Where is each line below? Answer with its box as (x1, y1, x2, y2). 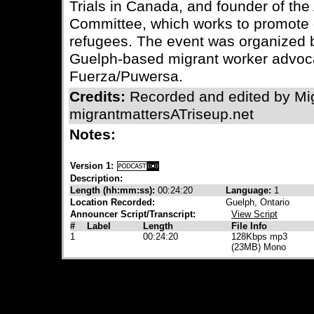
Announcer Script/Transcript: (70, 209, 196, 219)
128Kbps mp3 (231, 231, 287, 242)
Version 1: (70, 161, 114, 171)
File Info (231, 221, 267, 231)
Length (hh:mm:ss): (70, 185, 158, 196)
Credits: (69, 88, 130, 105)
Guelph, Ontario (226, 197, 289, 207)
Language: (226, 185, 274, 196)
